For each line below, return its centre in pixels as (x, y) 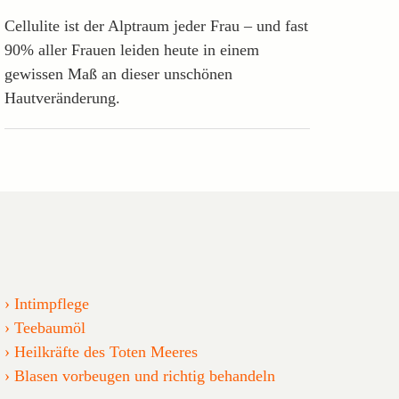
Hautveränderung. (62, 98)
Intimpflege (51, 303)
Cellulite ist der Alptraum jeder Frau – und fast (156, 25)
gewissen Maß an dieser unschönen (118, 73)
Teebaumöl (49, 327)
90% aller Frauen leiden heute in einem (131, 49)
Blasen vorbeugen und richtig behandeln (144, 375)
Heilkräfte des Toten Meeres (106, 351)
